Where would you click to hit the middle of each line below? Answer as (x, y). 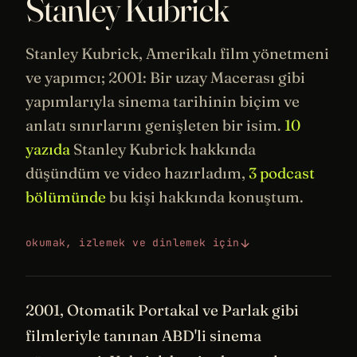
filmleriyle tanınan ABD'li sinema (143, 336)
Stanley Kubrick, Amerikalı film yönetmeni (177, 54)
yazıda (48, 149)
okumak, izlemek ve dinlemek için (133, 243)
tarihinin (205, 102)
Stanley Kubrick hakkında (163, 149)
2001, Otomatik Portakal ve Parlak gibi (162, 310)
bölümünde (66, 197)
